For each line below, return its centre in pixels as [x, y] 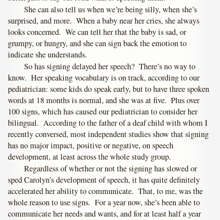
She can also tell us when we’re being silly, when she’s [111, 9]
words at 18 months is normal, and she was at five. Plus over [104, 100]
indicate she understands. [48, 54]
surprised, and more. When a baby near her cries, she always [104, 20]
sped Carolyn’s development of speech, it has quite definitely [104, 179]
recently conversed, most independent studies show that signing [109, 134]
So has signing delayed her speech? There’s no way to [110, 66]
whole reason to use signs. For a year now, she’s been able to [104, 202]
